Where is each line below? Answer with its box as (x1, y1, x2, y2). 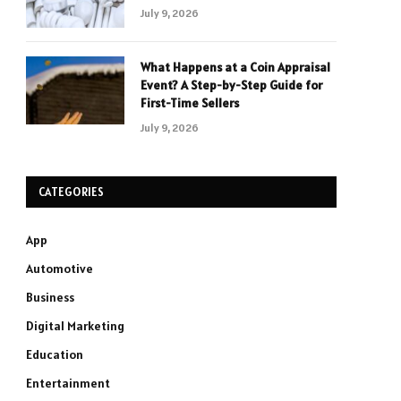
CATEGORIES (38, 184, 105, 200)
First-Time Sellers (141, 95, 239, 111)
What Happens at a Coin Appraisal (141, 59, 330, 75)
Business (26, 289, 74, 305)
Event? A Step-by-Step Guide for (141, 77, 322, 93)
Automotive (26, 260, 93, 277)
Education (26, 346, 83, 363)
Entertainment (26, 375, 110, 391)
